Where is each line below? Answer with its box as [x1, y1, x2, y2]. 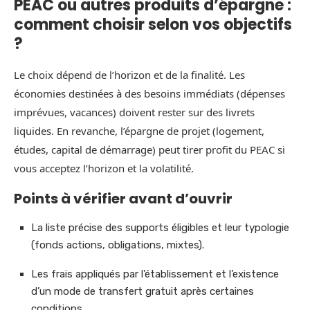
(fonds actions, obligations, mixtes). [31, 239, 204, 252]
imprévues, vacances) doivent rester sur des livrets [14, 105, 255, 120]
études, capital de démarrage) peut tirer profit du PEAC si [14, 143, 285, 157]
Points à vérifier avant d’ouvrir [14, 189, 232, 209]
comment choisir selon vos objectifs [14, 14, 292, 36]
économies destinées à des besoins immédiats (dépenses [14, 86, 285, 101]
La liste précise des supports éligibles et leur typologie [31, 221, 289, 235]
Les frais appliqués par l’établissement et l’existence [31, 268, 279, 281]
